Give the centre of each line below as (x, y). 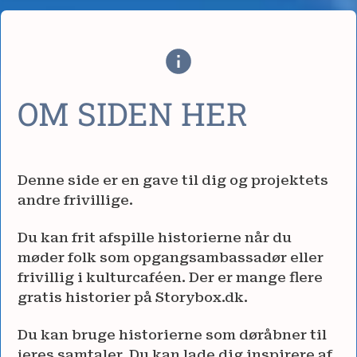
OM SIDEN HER (133, 114)
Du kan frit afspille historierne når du (155, 238)
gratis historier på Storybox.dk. (133, 298)
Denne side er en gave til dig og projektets (173, 180)
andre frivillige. (75, 200)
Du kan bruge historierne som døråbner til (172, 335)
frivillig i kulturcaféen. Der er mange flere (170, 278)
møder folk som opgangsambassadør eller (171, 258)
